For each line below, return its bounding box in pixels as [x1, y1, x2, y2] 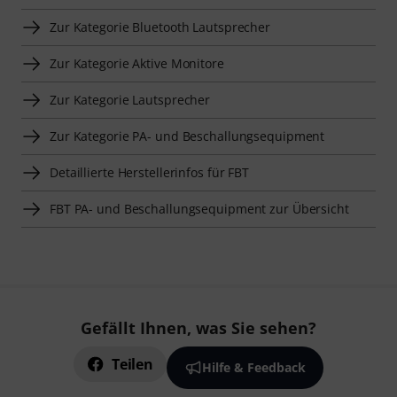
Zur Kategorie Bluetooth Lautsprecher [50, 19, 271, 36]
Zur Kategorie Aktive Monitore [50, 55, 224, 73]
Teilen [112, 354, 153, 375]
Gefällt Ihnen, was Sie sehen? [81, 317, 316, 339]
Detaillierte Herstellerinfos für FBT [50, 164, 250, 182]
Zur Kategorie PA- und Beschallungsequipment [50, 128, 325, 145]
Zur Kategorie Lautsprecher [50, 91, 211, 109]
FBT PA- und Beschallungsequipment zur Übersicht [50, 200, 349, 218]
